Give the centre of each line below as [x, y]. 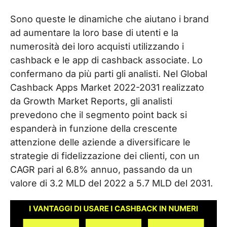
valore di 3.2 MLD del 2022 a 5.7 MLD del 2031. [111, 183]
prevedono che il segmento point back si [99, 115]
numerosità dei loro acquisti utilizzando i [97, 46]
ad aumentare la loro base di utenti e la [94, 32]
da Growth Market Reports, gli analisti [91, 101]
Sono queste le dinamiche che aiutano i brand [109, 19]
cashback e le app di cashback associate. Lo [106, 60]
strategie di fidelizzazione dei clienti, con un [105, 156]
